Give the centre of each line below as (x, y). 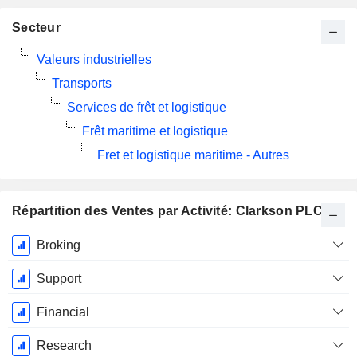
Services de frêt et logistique (147, 107)
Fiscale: (41, 260)
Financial (63, 312)
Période (41, 243)
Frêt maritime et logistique (155, 131)
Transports (82, 83)
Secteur (36, 27)
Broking (58, 245)
